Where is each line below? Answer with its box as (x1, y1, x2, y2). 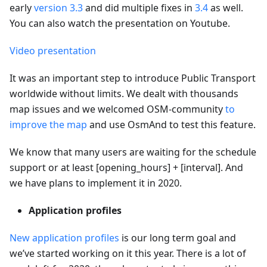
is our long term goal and (119, 231, 236, 244)
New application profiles (10, 231, 119, 244)
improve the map (10, 117, 87, 131)
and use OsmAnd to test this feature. (87, 117, 256, 131)
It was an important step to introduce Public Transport (10, 71, 256, 85)
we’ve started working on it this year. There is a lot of (10, 246, 246, 260)
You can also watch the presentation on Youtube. (10, 16, 230, 30)
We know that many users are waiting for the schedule (10, 145, 256, 159)
